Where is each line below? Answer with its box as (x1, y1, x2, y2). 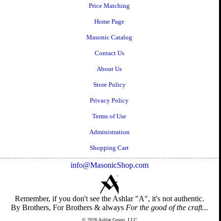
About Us (97, 65, 122, 73)
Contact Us (94, 49, 124, 57)
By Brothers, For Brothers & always (10, 203, 126, 212)
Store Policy (93, 81, 126, 89)
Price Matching (89, 2, 130, 10)
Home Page (94, 18, 125, 26)
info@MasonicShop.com (70, 161, 148, 170)
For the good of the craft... (125, 203, 208, 212)
